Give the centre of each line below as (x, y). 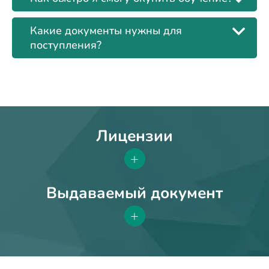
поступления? (66, 45)
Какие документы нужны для (106, 31)
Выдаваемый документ (134, 193)
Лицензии (134, 136)
